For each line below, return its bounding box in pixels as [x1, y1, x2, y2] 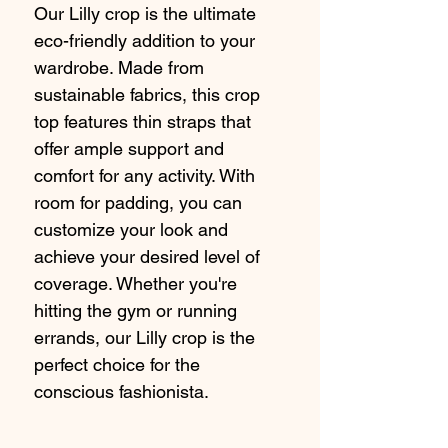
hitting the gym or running [34, 300, 237, 322]
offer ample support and [34, 138, 224, 160]
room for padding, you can [34, 192, 242, 214]
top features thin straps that [34, 111, 251, 133]
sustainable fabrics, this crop [34, 84, 260, 106]
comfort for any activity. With [34, 165, 255, 187]
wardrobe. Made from [34, 57, 204, 79]
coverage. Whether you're [34, 273, 237, 295]
